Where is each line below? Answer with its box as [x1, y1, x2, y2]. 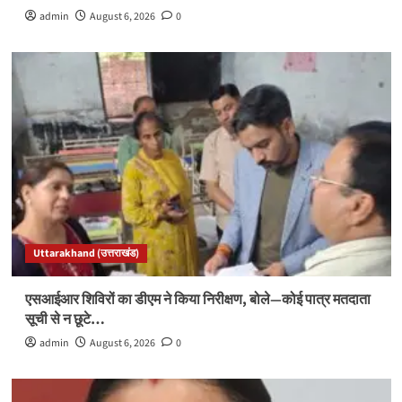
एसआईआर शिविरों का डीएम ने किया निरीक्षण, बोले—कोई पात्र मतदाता [24, 289, 371, 310]
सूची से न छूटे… [24, 309, 105, 329]
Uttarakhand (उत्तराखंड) [32, 245, 139, 261]
